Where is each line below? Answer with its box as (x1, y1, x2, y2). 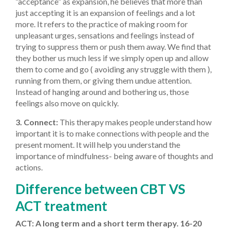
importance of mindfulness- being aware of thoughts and (15, 150, 213, 161)
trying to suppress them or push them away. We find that (15, 41, 211, 51)
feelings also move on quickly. (15, 98, 119, 108)
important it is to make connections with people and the (15, 128, 209, 138)
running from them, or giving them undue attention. (15, 75, 191, 85)
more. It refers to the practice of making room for (15, 18, 188, 29)
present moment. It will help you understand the (15, 139, 180, 149)
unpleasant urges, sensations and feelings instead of (15, 30, 195, 40)
